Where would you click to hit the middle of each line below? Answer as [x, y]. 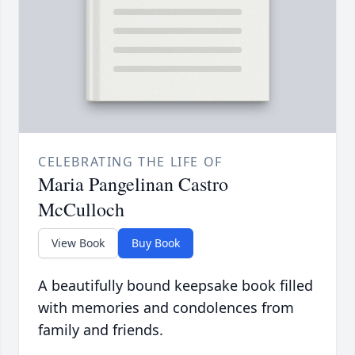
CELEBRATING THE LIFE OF [130, 162]
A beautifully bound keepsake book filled [176, 286]
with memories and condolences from [166, 308]
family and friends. [101, 330]
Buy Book [156, 243]
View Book [78, 243]
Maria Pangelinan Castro [133, 184]
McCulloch [81, 210]
